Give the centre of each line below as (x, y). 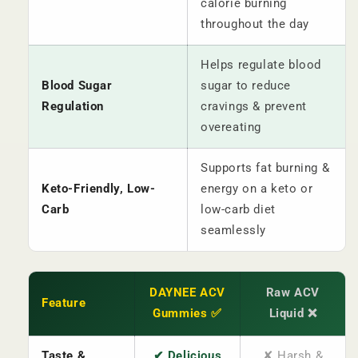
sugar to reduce (246, 86)
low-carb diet (238, 210)
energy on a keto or (257, 189)
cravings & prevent (254, 107)
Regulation (73, 107)
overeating (231, 127)
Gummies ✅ (187, 314)
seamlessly (233, 231)
